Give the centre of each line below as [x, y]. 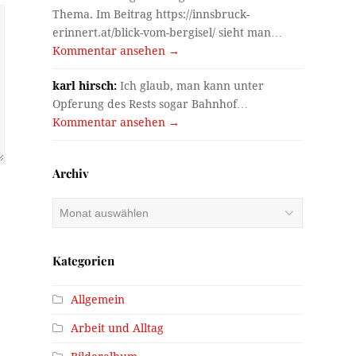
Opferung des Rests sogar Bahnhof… [151, 104]
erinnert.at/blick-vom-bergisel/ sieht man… [168, 33]
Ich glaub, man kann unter [191, 86]
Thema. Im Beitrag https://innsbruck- [151, 15]
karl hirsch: [85, 86]
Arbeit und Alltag [118, 329]
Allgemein [98, 300]
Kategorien [84, 261]
